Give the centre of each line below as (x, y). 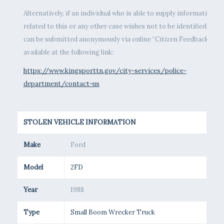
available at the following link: (68, 52)
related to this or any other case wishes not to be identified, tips (122, 26)
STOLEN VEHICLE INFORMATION (79, 122)
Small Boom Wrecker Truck (112, 212)
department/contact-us (61, 84)
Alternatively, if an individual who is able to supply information (119, 13)
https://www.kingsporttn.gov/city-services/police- (105, 71)
